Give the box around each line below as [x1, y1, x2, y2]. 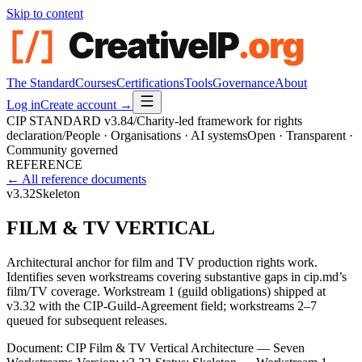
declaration [6, 128, 62, 142]
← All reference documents [6, 172, 146, 186]
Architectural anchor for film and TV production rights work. [6, 255, 318, 269]
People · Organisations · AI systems [65, 128, 247, 142]
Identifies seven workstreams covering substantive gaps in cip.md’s [6, 269, 347, 284]
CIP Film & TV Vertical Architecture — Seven [66, 340, 305, 355]
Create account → [40, 98, 133, 112]
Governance [213, 76, 275, 90]
